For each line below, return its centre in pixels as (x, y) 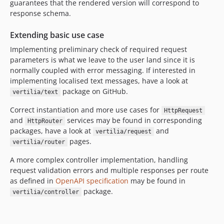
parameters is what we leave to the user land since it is (102, 60)
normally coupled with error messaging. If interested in (103, 70)
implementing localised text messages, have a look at (99, 81)
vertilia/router (38, 142)
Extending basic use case (57, 35)
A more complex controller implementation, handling (99, 160)
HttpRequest (183, 110)
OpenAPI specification (92, 181)
